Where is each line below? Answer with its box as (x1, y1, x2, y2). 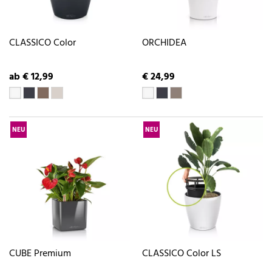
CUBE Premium (9, 246, 71, 262)
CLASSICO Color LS (142, 246, 221, 262)
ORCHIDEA (142, 35, 186, 51)
